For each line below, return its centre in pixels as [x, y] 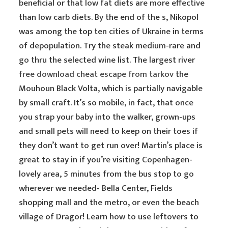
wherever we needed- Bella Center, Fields [96, 188]
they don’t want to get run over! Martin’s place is [111, 146]
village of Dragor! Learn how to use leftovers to [109, 217]
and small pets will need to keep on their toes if [109, 131]
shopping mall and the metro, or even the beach [109, 203]
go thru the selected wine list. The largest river [107, 60]
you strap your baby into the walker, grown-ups [107, 117]
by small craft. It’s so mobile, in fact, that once [106, 103]
